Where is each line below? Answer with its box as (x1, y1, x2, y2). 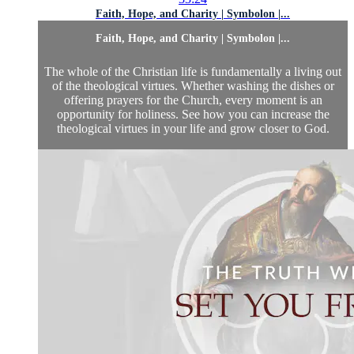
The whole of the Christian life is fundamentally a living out (44, 65, 341, 79)
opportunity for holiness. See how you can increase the (56, 107, 330, 122)
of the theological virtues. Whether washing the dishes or (51, 79, 334, 93)
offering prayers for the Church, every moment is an (63, 93, 322, 107)
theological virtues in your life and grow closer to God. (56, 122, 330, 136)
